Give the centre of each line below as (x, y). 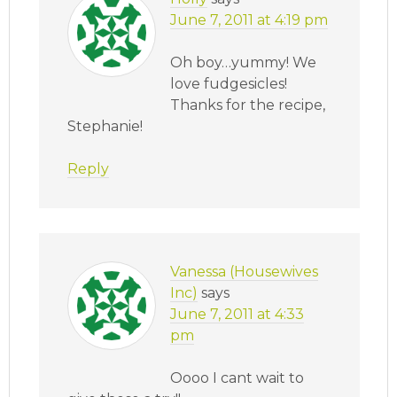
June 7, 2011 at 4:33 (237, 315)
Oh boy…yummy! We (244, 63)
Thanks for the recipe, (248, 105)
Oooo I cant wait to (237, 378)
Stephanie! (105, 127)
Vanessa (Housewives (245, 272)
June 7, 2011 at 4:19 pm (249, 20)
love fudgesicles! (229, 84)
